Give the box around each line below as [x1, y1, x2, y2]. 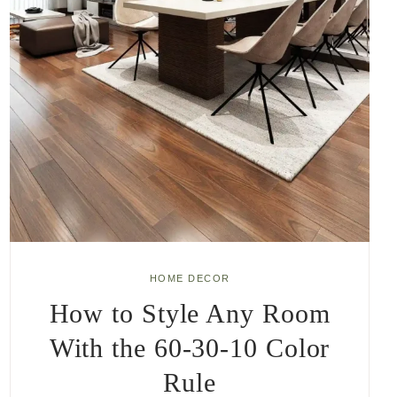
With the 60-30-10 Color [49, 333, 331, 362]
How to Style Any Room [49, 299, 331, 328]
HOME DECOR [149, 272, 230, 284]
